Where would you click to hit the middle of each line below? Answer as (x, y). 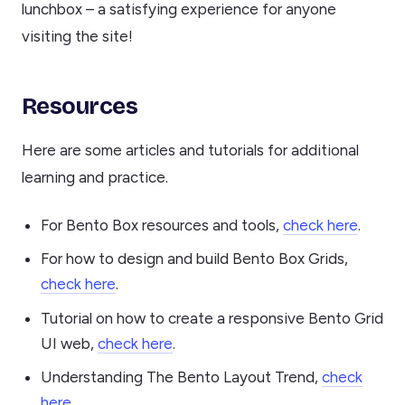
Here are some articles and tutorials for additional (190, 150)
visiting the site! (77, 36)
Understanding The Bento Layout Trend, (181, 377)
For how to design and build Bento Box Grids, (194, 259)
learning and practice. (95, 177)
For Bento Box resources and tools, (161, 225)
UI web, (69, 343)
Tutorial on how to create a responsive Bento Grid (212, 318)
